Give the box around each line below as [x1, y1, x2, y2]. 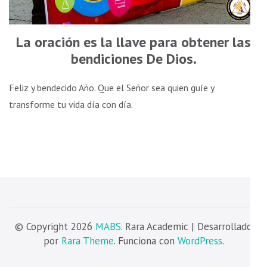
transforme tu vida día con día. [9, 98, 133, 110]
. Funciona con [113, 234, 178, 247]
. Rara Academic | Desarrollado [121, 219, 252, 233]
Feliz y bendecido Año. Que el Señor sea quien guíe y [9, 81, 214, 94]
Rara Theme [61, 234, 114, 247]
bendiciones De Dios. [70, 49, 197, 69]
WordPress [177, 234, 222, 247]
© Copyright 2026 [15, 219, 95, 233]
